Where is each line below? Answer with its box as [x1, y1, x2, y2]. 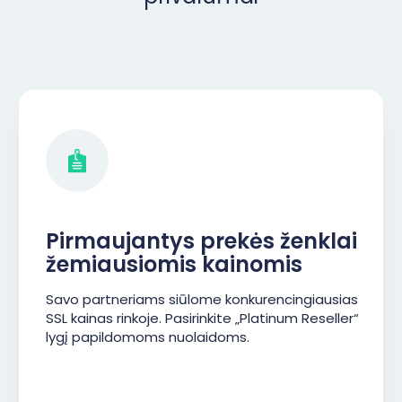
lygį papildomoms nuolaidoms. [46, 328, 249, 346]
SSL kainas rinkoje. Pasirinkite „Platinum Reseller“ [46, 309, 359, 328]
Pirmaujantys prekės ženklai [46, 226, 357, 256]
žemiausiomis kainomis [46, 249, 302, 279]
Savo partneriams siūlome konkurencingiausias [46, 290, 358, 309]
